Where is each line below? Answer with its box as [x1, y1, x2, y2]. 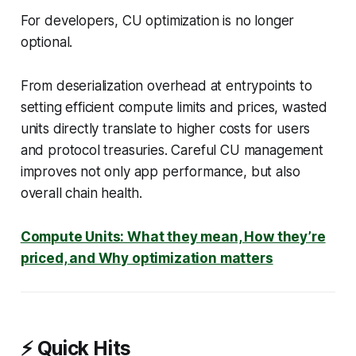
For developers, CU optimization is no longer [20, 12, 295, 29]
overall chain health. [20, 184, 143, 201]
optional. [20, 33, 77, 50]
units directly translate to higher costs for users [20, 120, 311, 137]
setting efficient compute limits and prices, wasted [20, 99, 328, 115]
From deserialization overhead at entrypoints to [20, 77, 312, 94]
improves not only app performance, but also [20, 163, 300, 180]
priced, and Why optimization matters [20, 250, 273, 266]
